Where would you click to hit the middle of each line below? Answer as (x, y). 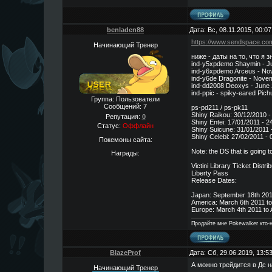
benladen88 (125, 30)
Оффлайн (138, 126)
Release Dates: (214, 180)
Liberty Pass (210, 173)
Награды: (125, 153)
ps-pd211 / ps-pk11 (219, 107)
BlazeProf (125, 253)
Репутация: (124, 117)
